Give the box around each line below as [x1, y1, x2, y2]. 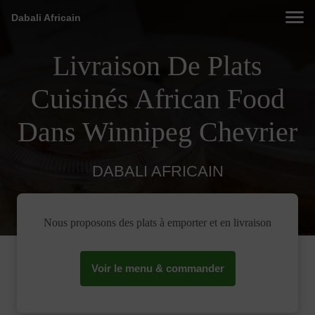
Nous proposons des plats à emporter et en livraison [44, 217, 271, 229]
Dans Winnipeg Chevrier [18, 116, 297, 148]
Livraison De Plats [53, 50, 262, 82]
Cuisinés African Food [30, 83, 285, 115]
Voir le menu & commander [91, 262, 224, 275]
